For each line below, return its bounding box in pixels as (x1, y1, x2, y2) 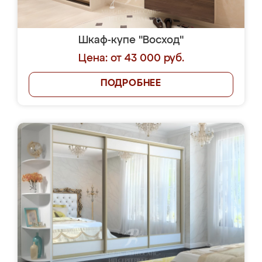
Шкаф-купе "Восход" (78, 35, 184, 46)
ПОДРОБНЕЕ (100, 79, 162, 88)
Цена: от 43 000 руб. (78, 53, 184, 64)
